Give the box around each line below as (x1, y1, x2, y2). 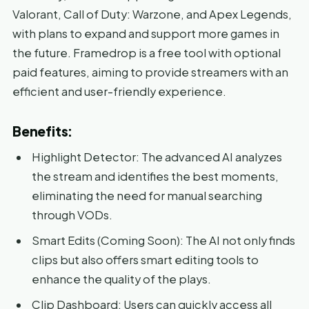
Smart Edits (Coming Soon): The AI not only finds (32, 232, 295, 248)
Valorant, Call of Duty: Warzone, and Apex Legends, (12, 6, 292, 21)
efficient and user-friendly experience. (12, 83, 226, 99)
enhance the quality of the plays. (32, 271, 211, 286)
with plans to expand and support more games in (12, 26, 279, 41)
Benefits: (12, 122, 73, 139)
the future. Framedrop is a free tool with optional (12, 45, 281, 60)
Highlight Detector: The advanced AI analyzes (32, 149, 282, 164)
